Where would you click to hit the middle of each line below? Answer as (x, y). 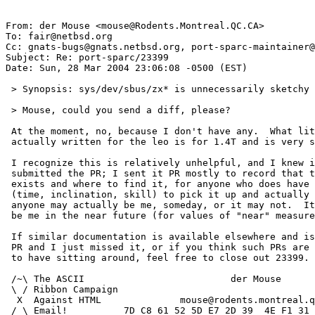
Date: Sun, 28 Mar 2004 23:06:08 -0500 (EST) (127, 68)
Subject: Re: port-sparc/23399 (87, 58)
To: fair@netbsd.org (59, 37)
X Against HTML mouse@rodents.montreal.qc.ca (11, 300)
